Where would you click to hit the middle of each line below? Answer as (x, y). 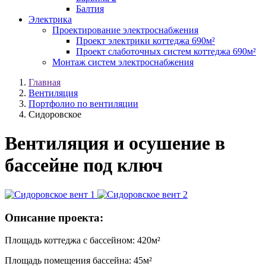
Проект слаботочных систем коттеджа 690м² (166, 51)
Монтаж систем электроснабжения (123, 62)
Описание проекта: (54, 217)
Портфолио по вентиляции (83, 104)
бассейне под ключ (84, 165)
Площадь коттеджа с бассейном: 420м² (83, 240)
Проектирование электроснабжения (125, 30)
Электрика (50, 19)
